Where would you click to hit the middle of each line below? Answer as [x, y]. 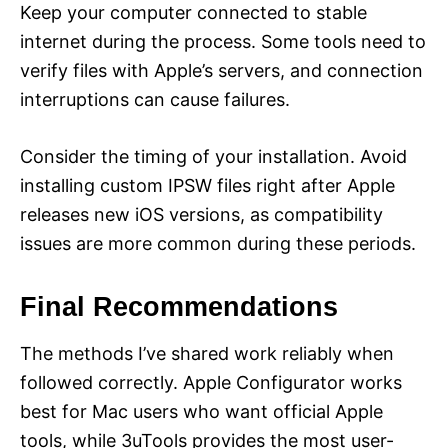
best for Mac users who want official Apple [201, 412]
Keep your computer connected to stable [193, 13]
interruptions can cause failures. [155, 100]
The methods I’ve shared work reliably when [207, 354]
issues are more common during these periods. [218, 244]
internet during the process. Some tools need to [223, 42]
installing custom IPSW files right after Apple [207, 186]
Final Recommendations [179, 307]
